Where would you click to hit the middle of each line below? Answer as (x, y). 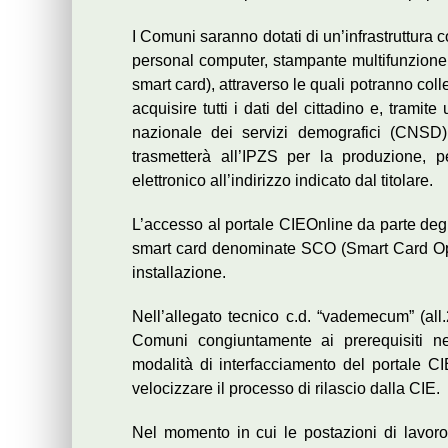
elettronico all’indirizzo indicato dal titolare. (282, 181)
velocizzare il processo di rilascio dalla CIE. (286, 389)
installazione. (179, 273)
